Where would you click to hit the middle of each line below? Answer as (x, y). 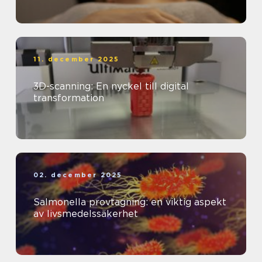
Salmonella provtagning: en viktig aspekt (130, 202)
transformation (69, 98)
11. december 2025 (77, 59)
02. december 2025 (78, 175)
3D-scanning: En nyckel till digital (111, 87)
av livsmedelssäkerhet (86, 214)
